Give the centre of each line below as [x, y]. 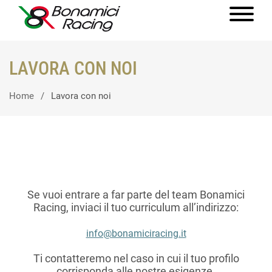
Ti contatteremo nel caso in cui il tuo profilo [136, 258]
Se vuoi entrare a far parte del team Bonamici [136, 195]
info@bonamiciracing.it [136, 233]
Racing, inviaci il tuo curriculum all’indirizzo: [136, 207]
